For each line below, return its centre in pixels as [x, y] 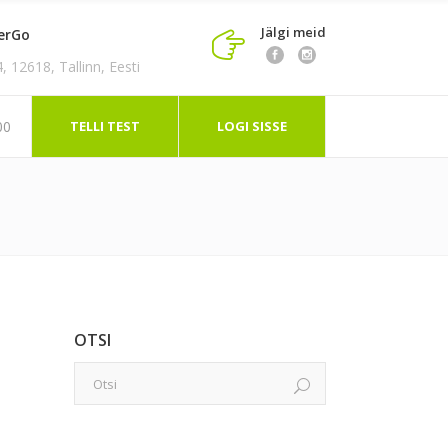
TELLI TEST [105, 126]
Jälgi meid [293, 31]
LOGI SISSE [252, 126]
